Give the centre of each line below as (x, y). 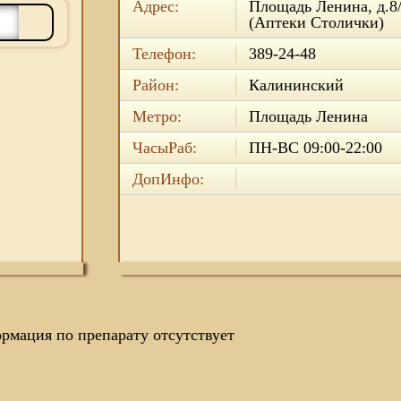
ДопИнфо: (168, 179)
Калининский (296, 85)
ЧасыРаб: (164, 148)
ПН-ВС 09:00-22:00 (315, 148)
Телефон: (164, 54)
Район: (155, 85)
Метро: (157, 116)
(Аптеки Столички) (316, 22)
